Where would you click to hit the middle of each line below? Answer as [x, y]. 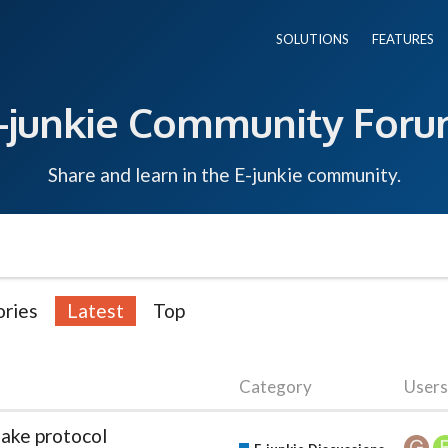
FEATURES [403, 39]
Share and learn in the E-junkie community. [224, 174]
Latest [95, 310]
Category [275, 386]
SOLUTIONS [312, 39]
